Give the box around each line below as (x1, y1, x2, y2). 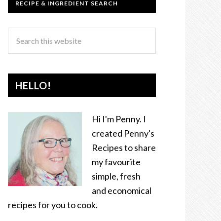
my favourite (92, 156, 141, 167)
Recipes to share (92, 142, 156, 153)
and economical (92, 185, 151, 196)
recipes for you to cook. (8, 199, 98, 210)
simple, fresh (92, 171, 141, 182)
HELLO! (15, 79, 51, 91)
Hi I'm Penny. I (92, 113, 146, 124)
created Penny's (92, 128, 154, 139)
